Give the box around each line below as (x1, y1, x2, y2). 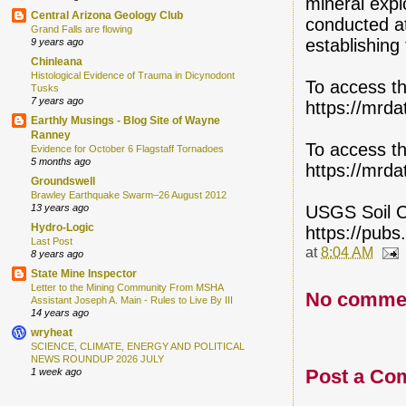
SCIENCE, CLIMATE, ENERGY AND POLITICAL (31, 341, 245, 353)
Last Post (31, 236, 72, 247)
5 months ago (31, 156, 91, 168)
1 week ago (31, 366, 82, 378)
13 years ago (31, 202, 89, 214)
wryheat (31, 326, 72, 339)
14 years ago (31, 307, 89, 319)
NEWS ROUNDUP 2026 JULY (31, 353, 164, 365)
